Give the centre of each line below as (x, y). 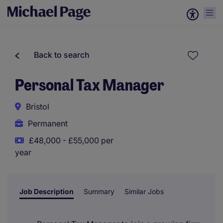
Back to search (62, 55)
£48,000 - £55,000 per (71, 140)
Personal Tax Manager (90, 85)
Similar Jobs (144, 191)
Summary (99, 191)
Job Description (47, 191)
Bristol (38, 107)
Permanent (48, 123)
